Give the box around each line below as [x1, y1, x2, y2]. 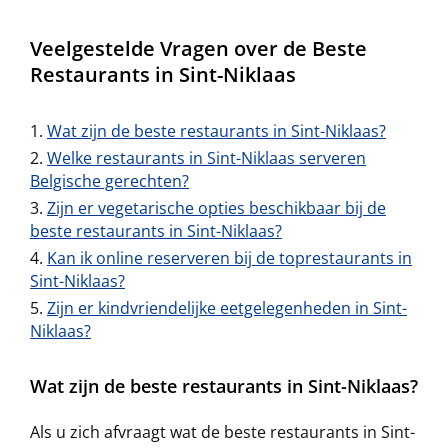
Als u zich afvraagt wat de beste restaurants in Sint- [30, 420, 415, 443]
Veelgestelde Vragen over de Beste [30, 35, 367, 62]
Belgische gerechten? [30, 170, 189, 192]
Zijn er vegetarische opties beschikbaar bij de [47, 197, 386, 219]
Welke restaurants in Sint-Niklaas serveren [47, 147, 366, 169]
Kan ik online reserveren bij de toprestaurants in [47, 247, 412, 269]
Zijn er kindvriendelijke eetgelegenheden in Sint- [47, 297, 407, 319]
